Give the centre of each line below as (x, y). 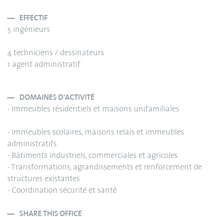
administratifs (32, 145)
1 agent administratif (44, 65)
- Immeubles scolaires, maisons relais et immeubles (96, 133)
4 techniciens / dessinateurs (56, 54)
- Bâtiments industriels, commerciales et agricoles (93, 156)
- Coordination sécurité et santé (62, 191)
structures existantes (44, 179)
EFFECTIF (33, 18)
